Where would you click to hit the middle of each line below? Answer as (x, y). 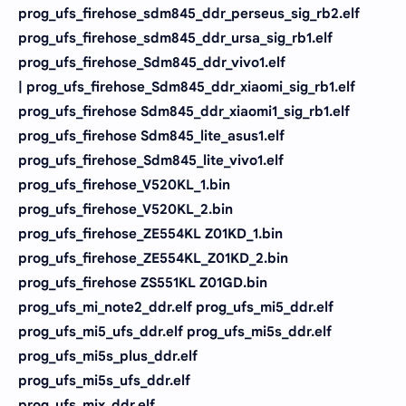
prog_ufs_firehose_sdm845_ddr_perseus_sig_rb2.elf (189, 13)
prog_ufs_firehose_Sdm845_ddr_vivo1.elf (152, 62)
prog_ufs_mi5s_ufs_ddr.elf (104, 380)
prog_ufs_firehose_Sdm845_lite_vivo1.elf (151, 160)
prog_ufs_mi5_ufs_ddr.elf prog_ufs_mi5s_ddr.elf (175, 331)
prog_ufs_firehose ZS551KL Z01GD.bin (143, 282)
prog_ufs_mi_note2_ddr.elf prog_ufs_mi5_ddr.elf (176, 307)
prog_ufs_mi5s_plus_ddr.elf (108, 356)
